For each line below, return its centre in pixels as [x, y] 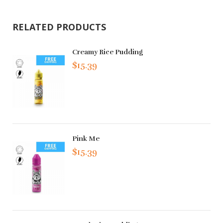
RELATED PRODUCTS [59, 27]
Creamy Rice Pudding [108, 52]
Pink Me [86, 139]
